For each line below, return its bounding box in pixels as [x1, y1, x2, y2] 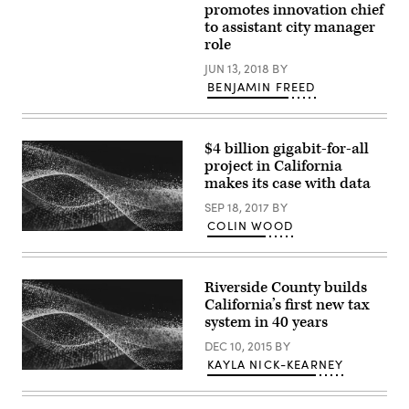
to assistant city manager [204, 17, 375, 37]
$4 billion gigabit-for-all [204, 139, 369, 159]
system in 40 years [204, 312, 328, 332]
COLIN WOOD [207, 217, 293, 234]
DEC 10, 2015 [204, 338, 275, 354]
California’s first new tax [204, 295, 370, 315]
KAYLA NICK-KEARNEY [207, 356, 344, 372]
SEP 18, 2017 [204, 199, 272, 215]
